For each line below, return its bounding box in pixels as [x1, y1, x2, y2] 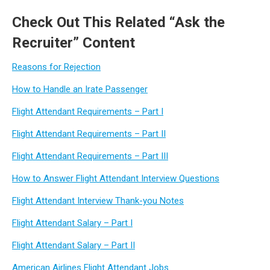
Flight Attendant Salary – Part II [12, 240, 135, 251]
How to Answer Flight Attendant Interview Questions [12, 173, 219, 184]
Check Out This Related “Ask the [12, 14, 225, 31]
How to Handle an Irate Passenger [12, 84, 148, 95]
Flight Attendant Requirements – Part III [12, 151, 168, 162]
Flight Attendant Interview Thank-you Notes [12, 195, 184, 206]
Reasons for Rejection [12, 61, 101, 72]
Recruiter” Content [12, 34, 135, 51]
